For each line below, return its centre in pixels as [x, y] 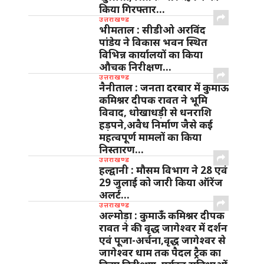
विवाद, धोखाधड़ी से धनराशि [155, 113]
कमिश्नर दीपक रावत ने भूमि [153, 100]
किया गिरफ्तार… [132, 9]
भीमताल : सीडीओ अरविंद [152, 30]
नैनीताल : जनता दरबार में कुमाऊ [164, 88]
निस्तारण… [121, 150]
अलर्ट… [114, 195]
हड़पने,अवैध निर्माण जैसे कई [156, 125]
